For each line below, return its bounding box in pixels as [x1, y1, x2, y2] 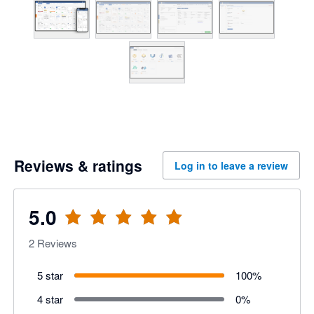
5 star [36, 267, 63, 282]
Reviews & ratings [14, 155, 142, 177]
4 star [36, 291, 63, 306]
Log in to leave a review [175, 158, 288, 173]
